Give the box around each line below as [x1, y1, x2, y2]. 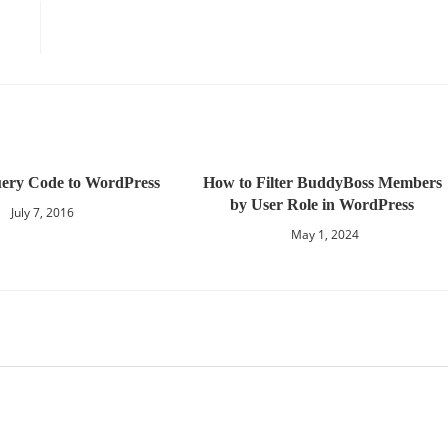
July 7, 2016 [11, 204, 75, 221]
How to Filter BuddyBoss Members [202, 174, 442, 191]
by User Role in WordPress [230, 196, 415, 213]
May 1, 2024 [290, 226, 359, 243]
